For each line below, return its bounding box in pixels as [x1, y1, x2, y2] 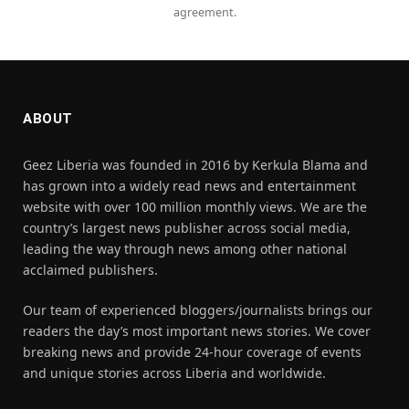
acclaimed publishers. [23, 261, 158, 279]
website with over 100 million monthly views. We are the [23, 198, 367, 216]
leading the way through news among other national [23, 240, 347, 258]
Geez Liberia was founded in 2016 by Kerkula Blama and [23, 156, 368, 174]
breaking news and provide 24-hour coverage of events [23, 343, 362, 362]
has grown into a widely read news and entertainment [23, 177, 356, 195]
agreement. [173, 5, 236, 21]
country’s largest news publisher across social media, [23, 219, 351, 237]
